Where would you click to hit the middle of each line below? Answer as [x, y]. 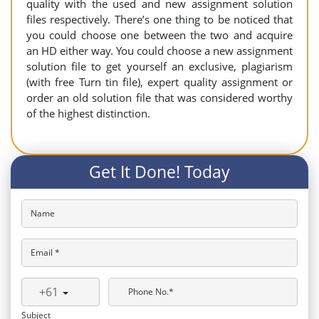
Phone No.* [151, 291]
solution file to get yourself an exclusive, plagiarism [159, 66]
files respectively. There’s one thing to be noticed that [159, 19]
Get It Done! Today [159, 172]
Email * [45, 252]
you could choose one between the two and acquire [159, 35]
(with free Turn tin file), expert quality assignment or [159, 82]
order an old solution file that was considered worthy [159, 98]
